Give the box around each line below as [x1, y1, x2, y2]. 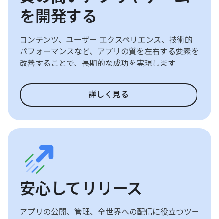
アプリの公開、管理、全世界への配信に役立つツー [20, 207, 199, 217]
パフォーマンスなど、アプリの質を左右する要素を [20, 47, 199, 57]
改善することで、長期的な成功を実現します [20, 59, 175, 68]
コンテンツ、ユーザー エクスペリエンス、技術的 [20, 35, 193, 45]
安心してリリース [20, 179, 142, 198]
